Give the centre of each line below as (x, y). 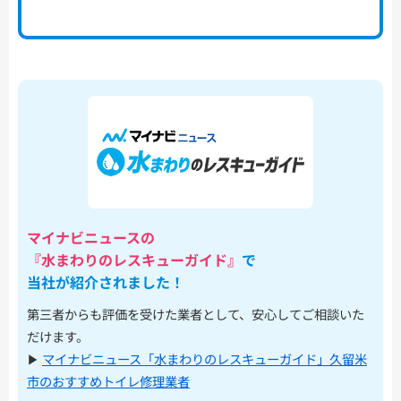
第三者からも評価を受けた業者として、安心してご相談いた (196, 313)
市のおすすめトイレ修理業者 (108, 380)
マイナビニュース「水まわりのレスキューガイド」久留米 (205, 358)
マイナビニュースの (91, 237)
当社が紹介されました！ (106, 282)
